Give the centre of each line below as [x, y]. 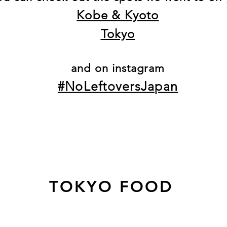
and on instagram [118, 68]
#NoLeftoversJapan [118, 86]
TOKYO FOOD [111, 187]
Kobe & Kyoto [118, 15]
